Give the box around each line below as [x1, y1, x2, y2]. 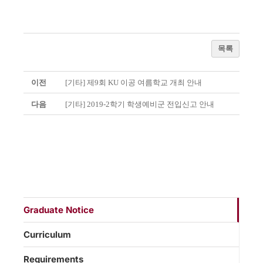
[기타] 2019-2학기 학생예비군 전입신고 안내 [65, 100, 214, 109]
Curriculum [23, 229, 71, 241]
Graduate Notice [23, 204, 94, 216]
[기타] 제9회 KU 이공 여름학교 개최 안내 [65, 78, 202, 87]
